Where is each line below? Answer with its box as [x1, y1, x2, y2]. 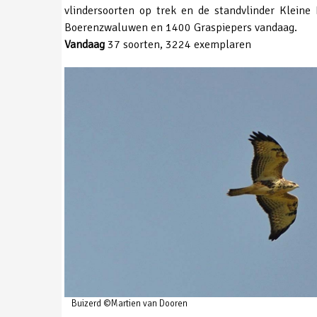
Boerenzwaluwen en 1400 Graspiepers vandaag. [64, 20, 297, 35]
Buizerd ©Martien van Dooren [71, 298, 188, 310]
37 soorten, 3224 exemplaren [105, 37, 251, 52]
